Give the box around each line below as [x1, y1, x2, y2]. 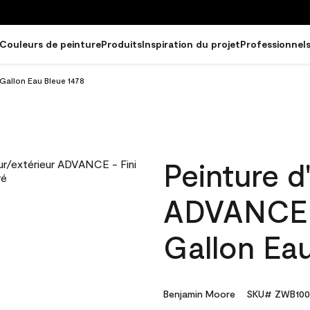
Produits [101, 38, 142, 50]
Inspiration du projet [142, 38, 240, 50]
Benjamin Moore [163, 288, 235, 300]
